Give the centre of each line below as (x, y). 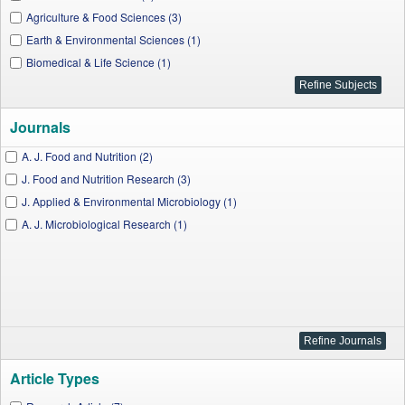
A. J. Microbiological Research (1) (104, 224)
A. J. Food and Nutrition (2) (87, 156)
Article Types (55, 378)
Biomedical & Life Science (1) (99, 62)
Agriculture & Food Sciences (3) (104, 17)
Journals (40, 127)
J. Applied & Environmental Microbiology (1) (129, 201)
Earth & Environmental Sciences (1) (113, 39)
